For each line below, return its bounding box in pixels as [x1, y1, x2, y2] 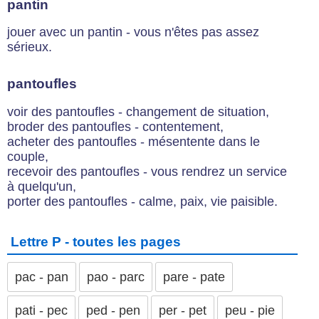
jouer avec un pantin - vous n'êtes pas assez [7, 25, 259, 40]
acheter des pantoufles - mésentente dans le [7, 134, 260, 149]
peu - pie [225, 303, 275, 318]
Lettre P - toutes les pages [11, 234, 181, 249]
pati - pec [15, 303, 68, 318]
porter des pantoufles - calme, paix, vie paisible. [7, 194, 278, 209]
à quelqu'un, [7, 179, 76, 194]
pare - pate [163, 269, 225, 284]
